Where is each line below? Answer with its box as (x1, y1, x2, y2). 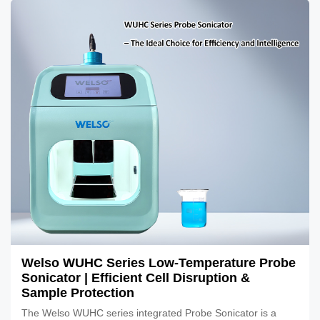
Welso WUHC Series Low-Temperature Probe (21, 255, 296, 270)
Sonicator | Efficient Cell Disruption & (21, 270, 250, 285)
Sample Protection (21, 285, 134, 300)
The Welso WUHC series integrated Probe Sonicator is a (21, 306, 276, 319)
